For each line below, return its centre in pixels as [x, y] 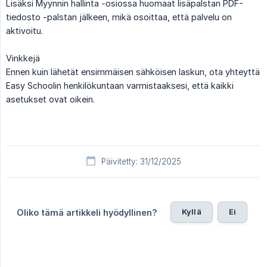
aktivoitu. [24, 30]
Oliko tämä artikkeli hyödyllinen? [87, 212]
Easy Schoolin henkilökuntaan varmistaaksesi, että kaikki [120, 85]
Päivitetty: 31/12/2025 [141, 161]
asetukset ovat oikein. [50, 99]
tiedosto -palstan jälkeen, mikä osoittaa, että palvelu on [119, 17]
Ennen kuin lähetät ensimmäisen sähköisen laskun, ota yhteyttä [133, 72]
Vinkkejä [23, 58]
